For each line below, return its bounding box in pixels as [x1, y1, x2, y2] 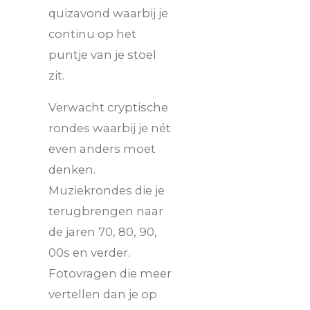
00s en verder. [48, 246, 130, 260]
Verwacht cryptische [48, 100, 168, 115]
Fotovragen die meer [48, 266, 172, 281]
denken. [48, 163, 95, 177]
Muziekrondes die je [48, 183, 165, 198]
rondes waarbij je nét [48, 121, 171, 136]
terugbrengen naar [48, 204, 163, 219]
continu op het [48, 26, 136, 41]
